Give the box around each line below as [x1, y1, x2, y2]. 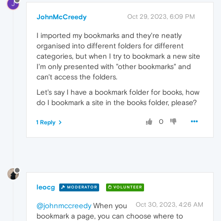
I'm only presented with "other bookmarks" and [37, 62, 191, 71]
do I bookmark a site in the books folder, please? [37, 98, 197, 107]
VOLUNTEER [112, 185, 142, 190]
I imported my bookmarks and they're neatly [37, 31, 182, 39]
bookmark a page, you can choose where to [37, 211, 183, 220]
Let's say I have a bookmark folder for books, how [37, 87, 199, 96]
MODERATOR [66, 185, 97, 190]
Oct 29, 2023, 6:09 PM [127, 12, 195, 20]
